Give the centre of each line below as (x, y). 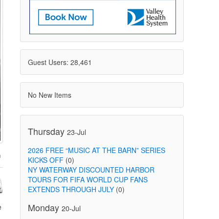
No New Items (49, 95)
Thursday (47, 131)
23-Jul (76, 132)
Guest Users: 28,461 (60, 62)
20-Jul (71, 208)
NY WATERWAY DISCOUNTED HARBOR (91, 170)
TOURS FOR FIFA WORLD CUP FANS (88, 179)
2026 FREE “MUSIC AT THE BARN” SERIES (96, 150)
